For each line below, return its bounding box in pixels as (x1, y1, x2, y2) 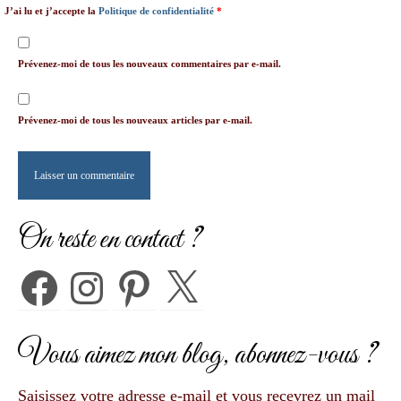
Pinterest (112, 270, 168, 289)
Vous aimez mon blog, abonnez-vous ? (18, 336, 377, 376)
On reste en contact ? (18, 220, 201, 260)
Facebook (17, 270, 80, 289)
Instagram (64, 270, 129, 289)
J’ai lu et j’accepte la (4, 5, 98, 17)
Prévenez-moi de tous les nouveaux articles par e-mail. (18, 115, 252, 126)
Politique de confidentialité (98, 5, 217, 17)
